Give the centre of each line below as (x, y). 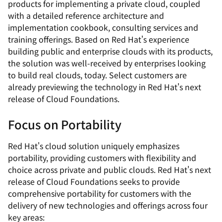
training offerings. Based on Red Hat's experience (99, 39)
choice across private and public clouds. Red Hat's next (110, 169)
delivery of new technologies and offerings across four (108, 205)
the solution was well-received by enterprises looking (107, 63)
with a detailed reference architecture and (86, 15)
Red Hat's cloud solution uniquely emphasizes (94, 146)
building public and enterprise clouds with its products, (110, 51)
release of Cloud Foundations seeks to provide (94, 181)
